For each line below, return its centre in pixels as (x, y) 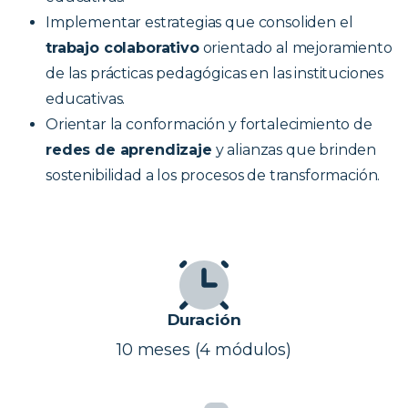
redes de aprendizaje (129, 150)
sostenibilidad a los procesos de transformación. (213, 176)
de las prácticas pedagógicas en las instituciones (215, 74)
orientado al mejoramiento (296, 48)
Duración (204, 320)
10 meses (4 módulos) (204, 350)
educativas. (86, 99)
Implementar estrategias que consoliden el (199, 23)
